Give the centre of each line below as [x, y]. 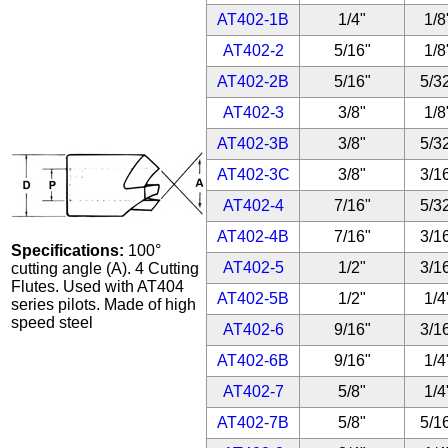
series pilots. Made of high [104, 304]
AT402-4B [253, 236]
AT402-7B [253, 422]
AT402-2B [253, 81]
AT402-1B [253, 19]
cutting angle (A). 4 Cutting [105, 268]
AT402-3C [253, 174]
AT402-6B [253, 360]
